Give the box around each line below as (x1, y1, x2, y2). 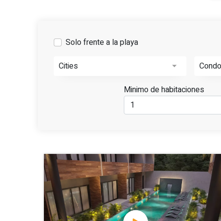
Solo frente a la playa (65, 37, 138, 49)
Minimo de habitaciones (124, 84, 205, 96)
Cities (58, 60, 78, 73)
